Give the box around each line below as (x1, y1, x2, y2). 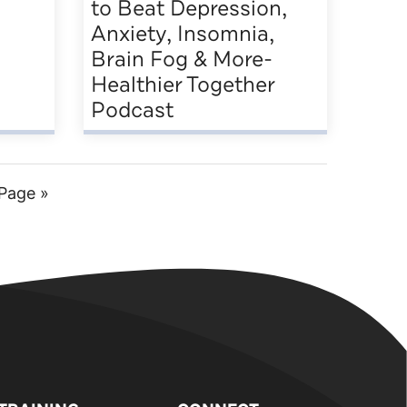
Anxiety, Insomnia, (91, 18, 274, 48)
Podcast (91, 94, 174, 124)
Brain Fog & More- (91, 44, 273, 74)
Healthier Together (91, 69, 274, 99)
